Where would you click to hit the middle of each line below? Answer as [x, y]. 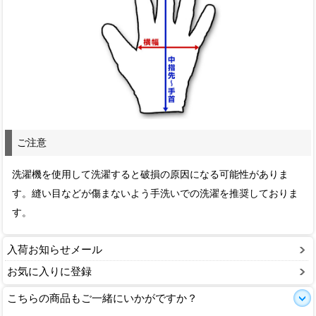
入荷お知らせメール [55, 250]
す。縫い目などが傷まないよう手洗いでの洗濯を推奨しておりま [156, 194]
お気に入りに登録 [49, 272]
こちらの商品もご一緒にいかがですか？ [102, 298]
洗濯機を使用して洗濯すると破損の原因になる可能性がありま [151, 175]
